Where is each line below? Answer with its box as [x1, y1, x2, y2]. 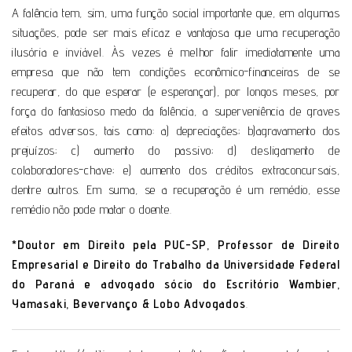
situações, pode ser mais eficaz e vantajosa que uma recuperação [12, 24, 340, 40]
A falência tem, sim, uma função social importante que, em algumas [12, 5, 340, 20]
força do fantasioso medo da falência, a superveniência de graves [12, 103, 340, 119]
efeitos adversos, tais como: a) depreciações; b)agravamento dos [12, 123, 340, 138]
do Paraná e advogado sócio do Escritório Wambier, [12, 276, 340, 291]
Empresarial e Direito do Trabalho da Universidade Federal [12, 256, 340, 272]
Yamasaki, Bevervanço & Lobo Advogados [12, 295, 246, 311]
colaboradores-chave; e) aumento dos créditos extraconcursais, [12, 162, 340, 178]
